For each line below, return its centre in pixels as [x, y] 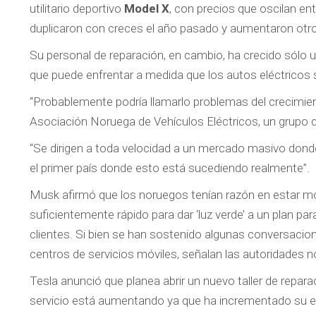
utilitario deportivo [77, 9]
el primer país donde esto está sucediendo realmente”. [170, 168]
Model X [147, 9]
